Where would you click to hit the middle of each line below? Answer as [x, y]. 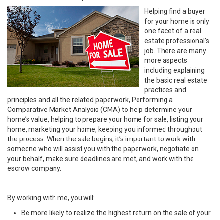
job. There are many [175, 51]
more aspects [166, 60]
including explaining [175, 70]
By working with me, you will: [51, 198]
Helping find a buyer [175, 11]
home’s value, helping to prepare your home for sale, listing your [105, 119]
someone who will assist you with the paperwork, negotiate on [103, 149]
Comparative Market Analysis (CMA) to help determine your [100, 110]
